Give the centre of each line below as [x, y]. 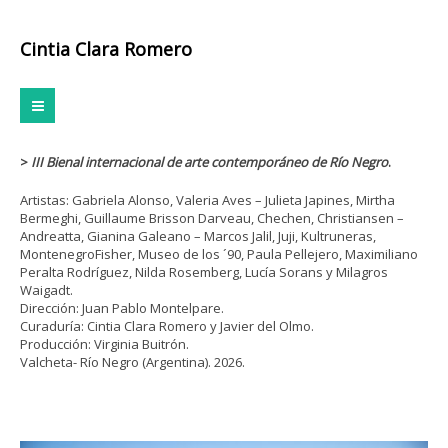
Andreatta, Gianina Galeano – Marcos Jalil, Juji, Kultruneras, [198, 236]
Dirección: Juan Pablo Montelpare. [122, 308]
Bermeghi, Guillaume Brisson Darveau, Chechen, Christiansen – [212, 218]
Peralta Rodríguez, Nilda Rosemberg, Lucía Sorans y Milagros [204, 272]
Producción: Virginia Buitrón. [104, 344]
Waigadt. [46, 290]
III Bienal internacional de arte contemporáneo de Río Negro [209, 162]
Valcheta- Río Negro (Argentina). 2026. [132, 362]
